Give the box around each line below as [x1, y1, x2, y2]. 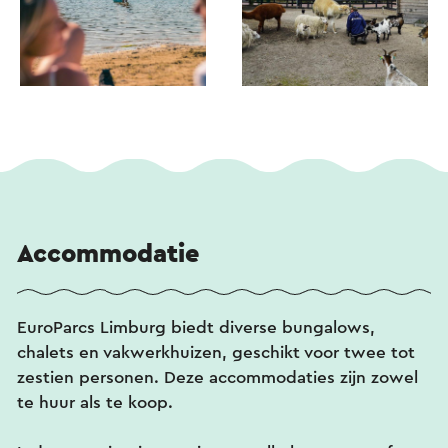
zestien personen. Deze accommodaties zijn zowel [17, 368, 418, 386]
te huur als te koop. [17, 393, 173, 411]
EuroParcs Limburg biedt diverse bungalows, [17, 318, 375, 336]
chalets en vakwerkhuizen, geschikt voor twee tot [17, 343, 415, 361]
